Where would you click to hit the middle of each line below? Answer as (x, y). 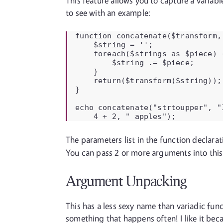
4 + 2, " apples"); (126, 116)
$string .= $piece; (135, 62)
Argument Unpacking (126, 181)
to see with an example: (108, 13)
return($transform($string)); (148, 80)
